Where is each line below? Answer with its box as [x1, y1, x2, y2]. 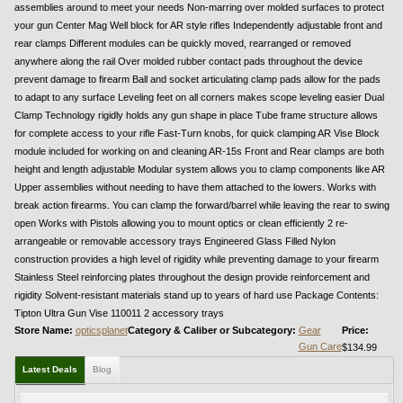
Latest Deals [22, 363, 77, 374]
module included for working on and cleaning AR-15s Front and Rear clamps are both [13, 145, 384, 157]
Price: [341, 324, 372, 336]
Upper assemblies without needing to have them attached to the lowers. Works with [13, 181, 376, 193]
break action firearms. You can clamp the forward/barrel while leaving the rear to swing [13, 199, 390, 210]
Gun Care [298, 340, 342, 352]
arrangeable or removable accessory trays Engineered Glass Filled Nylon [13, 235, 336, 246]
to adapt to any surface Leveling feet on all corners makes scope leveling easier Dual [13, 91, 384, 103]
